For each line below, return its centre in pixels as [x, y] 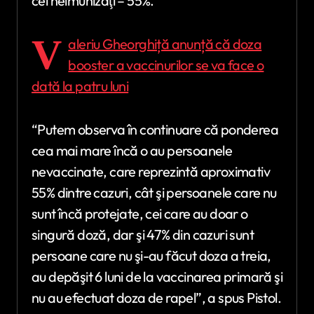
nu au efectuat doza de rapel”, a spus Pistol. [156, 298]
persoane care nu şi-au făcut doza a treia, [151, 255]
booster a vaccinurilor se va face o [166, 65]
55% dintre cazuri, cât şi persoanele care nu [154, 192]
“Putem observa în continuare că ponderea [155, 129]
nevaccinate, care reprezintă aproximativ [151, 171]
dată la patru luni [80, 86]
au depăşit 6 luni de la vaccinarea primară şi [157, 277]
